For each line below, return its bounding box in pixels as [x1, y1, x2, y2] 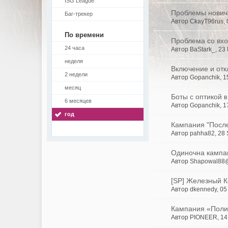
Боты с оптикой [171, 93, 222, 101]
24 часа [65, 45, 84, 51]
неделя [65, 58, 83, 64]
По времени [65, 31, 104, 39]
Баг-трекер [65, 11, 93, 17]
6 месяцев [65, 98, 92, 104]
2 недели [65, 71, 88, 77]
